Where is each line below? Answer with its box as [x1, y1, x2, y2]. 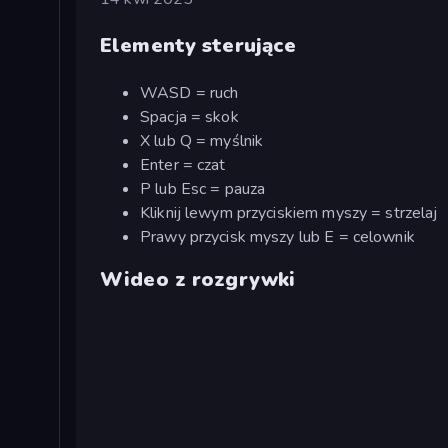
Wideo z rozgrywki [100, 266, 296, 294]
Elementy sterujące [100, 31, 297, 59]
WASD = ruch [140, 81, 239, 104]
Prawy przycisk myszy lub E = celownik [140, 225, 415, 248]
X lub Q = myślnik [140, 129, 264, 152]
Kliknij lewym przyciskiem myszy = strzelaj [140, 201, 438, 224]
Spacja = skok [140, 105, 239, 128]
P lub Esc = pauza [140, 177, 266, 200]
